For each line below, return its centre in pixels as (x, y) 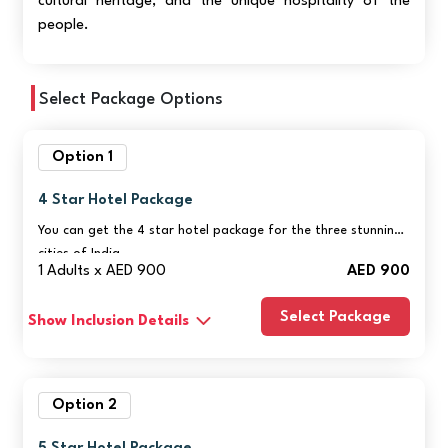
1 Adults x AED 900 (102, 271)
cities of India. (83, 253)
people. (64, 25)
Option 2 (85, 405)
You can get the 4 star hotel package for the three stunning (220, 230)
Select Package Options (131, 99)
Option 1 (83, 157)
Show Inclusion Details (109, 321)
